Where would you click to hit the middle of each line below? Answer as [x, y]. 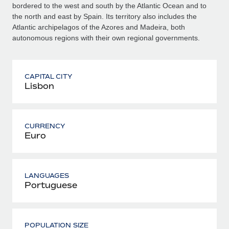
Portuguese [51, 185]
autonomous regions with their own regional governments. [106, 38]
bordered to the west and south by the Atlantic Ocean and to [109, 5]
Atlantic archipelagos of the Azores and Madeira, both [99, 27]
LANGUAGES [47, 175]
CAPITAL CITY [48, 76]
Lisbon [39, 86]
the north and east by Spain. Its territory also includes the [105, 16]
